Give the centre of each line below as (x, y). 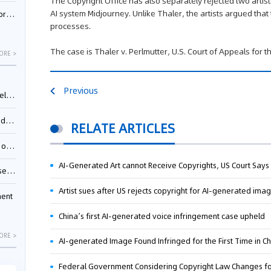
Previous (81, 91)
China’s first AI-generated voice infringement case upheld (162, 216)
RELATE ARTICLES (122, 129)
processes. (71, 26)
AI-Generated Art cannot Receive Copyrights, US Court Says (164, 166)
